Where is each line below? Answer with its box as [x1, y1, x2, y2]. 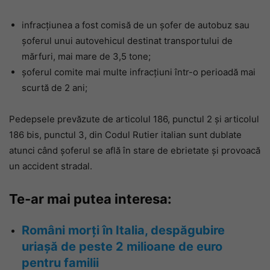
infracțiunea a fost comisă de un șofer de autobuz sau [22, 19, 250, 31]
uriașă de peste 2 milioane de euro [22, 239, 222, 254]
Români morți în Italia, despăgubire [22, 223, 225, 238]
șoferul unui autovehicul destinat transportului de [22, 35, 233, 47]
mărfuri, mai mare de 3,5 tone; [22, 51, 151, 63]
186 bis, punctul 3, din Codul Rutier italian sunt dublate [9, 129, 242, 141]
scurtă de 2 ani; [22, 82, 87, 94]
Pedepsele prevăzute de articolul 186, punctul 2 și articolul [9, 113, 259, 125]
